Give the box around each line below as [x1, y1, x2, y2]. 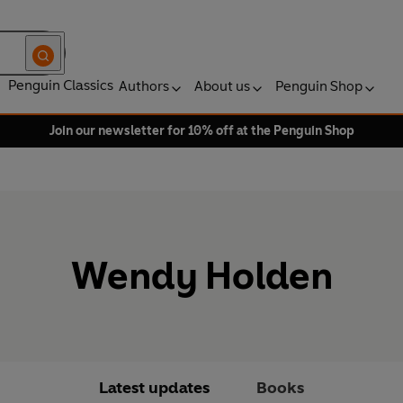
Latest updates [99, 378, 210, 399]
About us [194, 77, 250, 94]
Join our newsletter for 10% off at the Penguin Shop [49, 123, 354, 139]
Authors [119, 77, 169, 94]
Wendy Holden [70, 253, 333, 300]
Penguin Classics [8, 76, 113, 94]
